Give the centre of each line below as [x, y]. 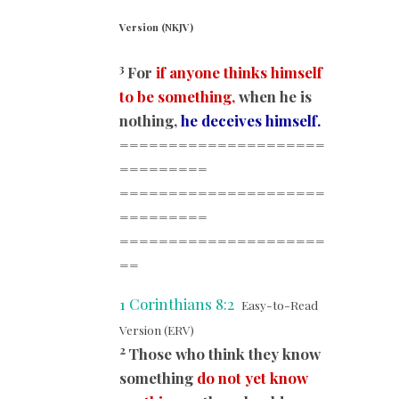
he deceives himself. [251, 121]
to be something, [177, 97]
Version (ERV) [157, 330]
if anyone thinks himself [239, 73]
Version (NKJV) [156, 28]
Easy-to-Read [280, 305]
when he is [273, 97]
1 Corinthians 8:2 [177, 304]
